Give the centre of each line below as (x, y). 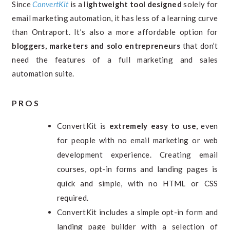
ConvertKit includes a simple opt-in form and (137, 212)
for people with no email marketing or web (137, 140)
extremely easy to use (152, 126)
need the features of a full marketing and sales (115, 60)
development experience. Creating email (137, 155)
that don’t (199, 46)
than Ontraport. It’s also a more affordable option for (115, 32)
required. (73, 198)
